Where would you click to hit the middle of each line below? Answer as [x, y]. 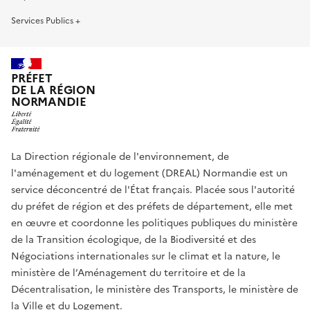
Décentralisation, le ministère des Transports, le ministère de [155, 290]
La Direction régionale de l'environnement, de [120, 157]
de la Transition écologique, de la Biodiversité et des [134, 240]
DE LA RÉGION [53, 90]
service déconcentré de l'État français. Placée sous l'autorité [153, 190]
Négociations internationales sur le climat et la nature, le [146, 257]
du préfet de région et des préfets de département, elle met [152, 207]
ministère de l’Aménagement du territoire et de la [128, 273]
